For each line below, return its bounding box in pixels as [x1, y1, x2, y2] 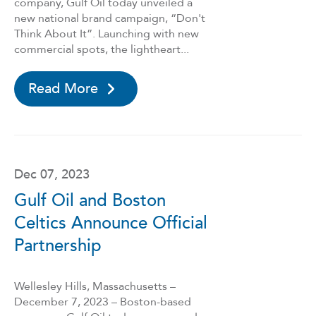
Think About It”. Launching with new [14, 26, 199, 42]
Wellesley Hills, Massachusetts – [14, 279, 176, 294]
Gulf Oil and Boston [14, 189, 166, 212]
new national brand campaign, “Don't [14, 11, 205, 26]
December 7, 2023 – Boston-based [14, 294, 191, 310]
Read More [28, 79, 98, 98]
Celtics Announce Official [14, 212, 207, 235]
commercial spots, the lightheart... [14, 42, 189, 57]
